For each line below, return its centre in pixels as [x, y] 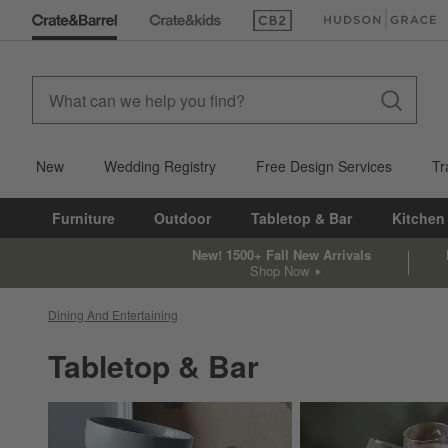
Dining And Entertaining [113, 314]
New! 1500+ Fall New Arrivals [281, 254]
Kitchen [418, 218]
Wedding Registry [160, 166]
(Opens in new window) [326, 29]
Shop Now [280, 270]
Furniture [83, 218]
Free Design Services [324, 166]
